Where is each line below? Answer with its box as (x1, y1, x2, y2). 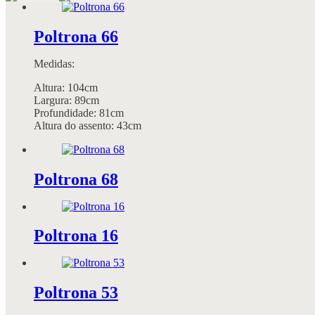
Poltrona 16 (34, 226, 118, 245)
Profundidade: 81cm (34, 106, 124, 119)
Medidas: (34, 57, 75, 70)
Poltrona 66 (34, 27, 118, 46)
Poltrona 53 (34, 283, 118, 302)
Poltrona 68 (34, 169, 118, 188)
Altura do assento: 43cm (34, 119, 141, 131)
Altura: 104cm (34, 81, 98, 94)
